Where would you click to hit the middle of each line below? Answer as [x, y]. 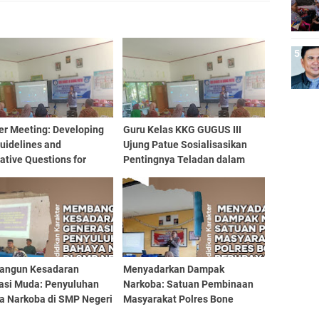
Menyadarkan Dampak [173, 269]
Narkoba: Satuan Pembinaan [188, 284]
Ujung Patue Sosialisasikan [185, 145]
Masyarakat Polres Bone [178, 299]
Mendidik [144, 174]
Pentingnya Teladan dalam [184, 159]
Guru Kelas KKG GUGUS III [182, 130]
